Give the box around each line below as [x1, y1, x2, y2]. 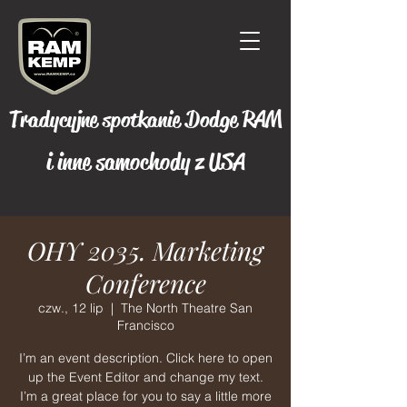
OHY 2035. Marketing [27, 233, 263, 267]
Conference [84, 266, 206, 300]
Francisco [116, 317, 174, 333]
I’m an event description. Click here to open [18, 350, 273, 366]
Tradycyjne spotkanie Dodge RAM [9, 105, 282, 134]
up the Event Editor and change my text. [27, 369, 263, 385]
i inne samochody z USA [45, 147, 245, 177]
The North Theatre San [121, 300, 253, 316]
